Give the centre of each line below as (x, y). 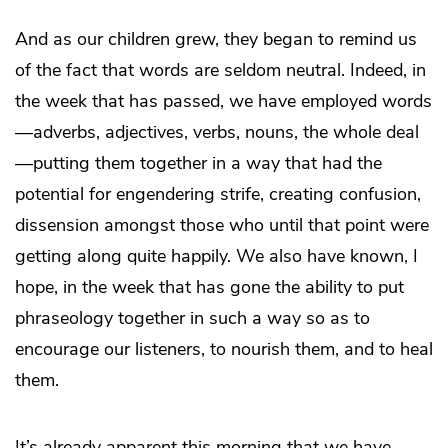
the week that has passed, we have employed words (223, 100)
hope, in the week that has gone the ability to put (209, 286)
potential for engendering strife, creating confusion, (218, 193)
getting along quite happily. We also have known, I (216, 255)
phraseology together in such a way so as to (192, 317)
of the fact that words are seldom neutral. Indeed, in (220, 69)
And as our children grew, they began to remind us (216, 38)
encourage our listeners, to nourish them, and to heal (224, 348)
